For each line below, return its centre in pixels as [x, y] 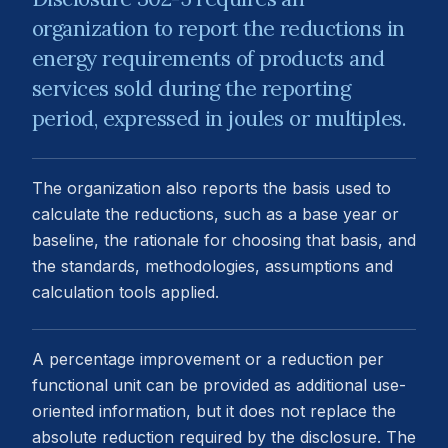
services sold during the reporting [191, 88]
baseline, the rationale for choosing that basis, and [224, 240]
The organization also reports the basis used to [211, 188]
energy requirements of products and [208, 58]
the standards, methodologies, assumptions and [212, 266]
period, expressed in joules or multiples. [219, 118]
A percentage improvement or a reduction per [208, 359]
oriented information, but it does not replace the [214, 411]
